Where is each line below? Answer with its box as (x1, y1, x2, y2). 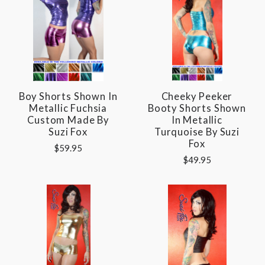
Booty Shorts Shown (147, 102, 246, 115)
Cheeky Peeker (161, 91, 233, 103)
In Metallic (171, 114, 222, 127)
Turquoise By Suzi (154, 126, 240, 138)
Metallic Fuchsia (28, 102, 108, 115)
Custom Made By (27, 114, 109, 127)
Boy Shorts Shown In (18, 91, 118, 103)
